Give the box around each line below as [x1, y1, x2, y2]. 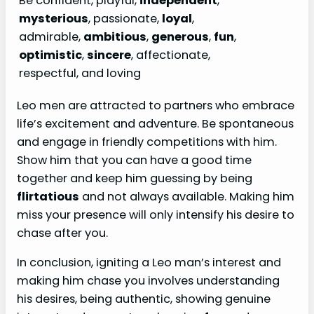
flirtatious [17, 188, 79, 205]
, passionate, [88, 11, 162, 27]
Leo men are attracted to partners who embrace [17, 97, 294, 114]
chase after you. [17, 224, 108, 241]
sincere [87, 47, 131, 64]
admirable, [19, 29, 83, 46]
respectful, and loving [19, 65, 141, 82]
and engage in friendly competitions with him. [17, 133, 277, 150]
